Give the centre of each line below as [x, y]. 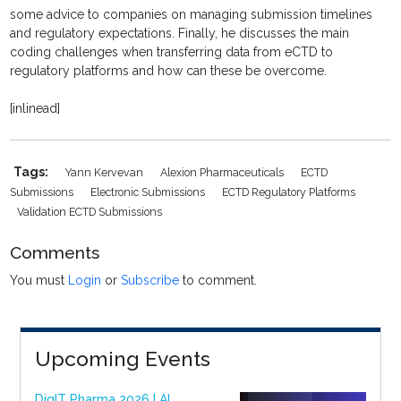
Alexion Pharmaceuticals [224, 172]
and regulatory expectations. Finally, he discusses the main [180, 33]
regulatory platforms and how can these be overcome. [169, 70]
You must [39, 280]
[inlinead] [35, 108]
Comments [55, 252]
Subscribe [150, 280]
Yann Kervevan [106, 172]
